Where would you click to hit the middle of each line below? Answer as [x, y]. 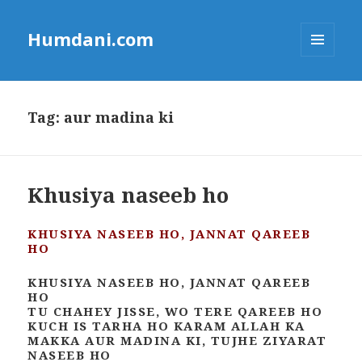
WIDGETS [324, 90]
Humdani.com [91, 39]
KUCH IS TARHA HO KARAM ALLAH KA [166, 326]
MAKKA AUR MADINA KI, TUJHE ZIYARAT [177, 341]
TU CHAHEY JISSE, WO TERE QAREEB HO [175, 311]
